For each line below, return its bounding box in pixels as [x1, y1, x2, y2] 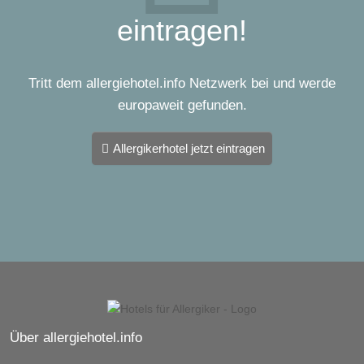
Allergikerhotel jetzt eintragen [112, 141, 265, 156]
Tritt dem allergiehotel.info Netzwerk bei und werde [28, 75, 336, 92]
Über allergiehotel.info [10, 329, 142, 346]
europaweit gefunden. [117, 97, 247, 114]
